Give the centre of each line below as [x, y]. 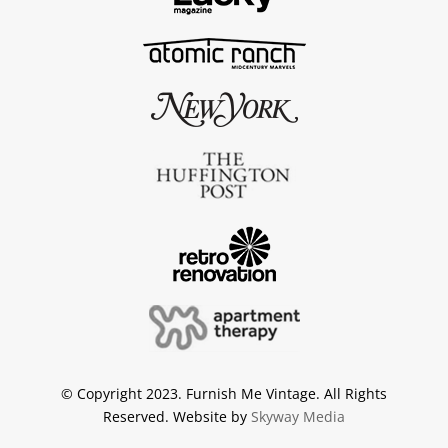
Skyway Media [298, 417]
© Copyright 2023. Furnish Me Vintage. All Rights [224, 394]
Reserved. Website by [177, 417]
